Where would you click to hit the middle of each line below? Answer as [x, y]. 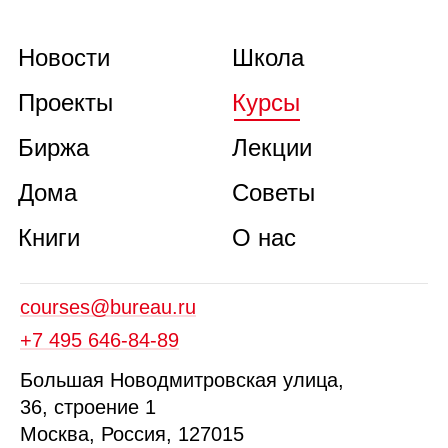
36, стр [52, 406]
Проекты [66, 102]
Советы [274, 192]
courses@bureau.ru [108, 306]
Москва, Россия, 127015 [137, 433]
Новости [64, 57]
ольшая [68, 379]
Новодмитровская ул [207, 379]
